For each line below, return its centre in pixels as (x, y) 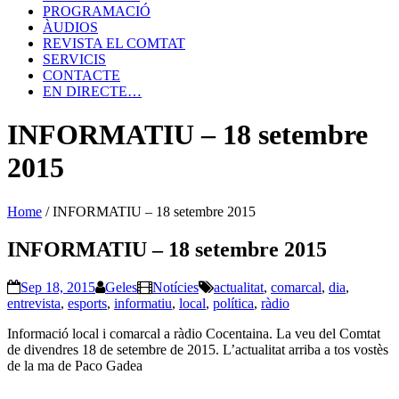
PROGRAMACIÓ (97, 11)
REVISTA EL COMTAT (114, 43)
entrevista (34, 303)
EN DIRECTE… (92, 91)
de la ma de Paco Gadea (75, 365)
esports (87, 303)
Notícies (175, 287)
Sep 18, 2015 (58, 287)
